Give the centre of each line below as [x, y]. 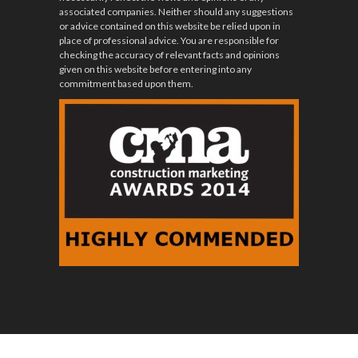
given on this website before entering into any [155, 69]
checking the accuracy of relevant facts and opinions [169, 54]
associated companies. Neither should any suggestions [176, 11]
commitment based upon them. [126, 83]
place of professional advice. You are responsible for [169, 40]
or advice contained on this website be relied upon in [170, 26]
